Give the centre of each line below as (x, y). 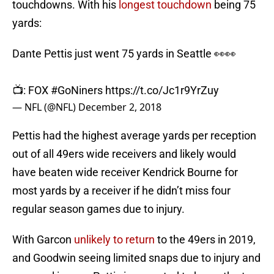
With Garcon (43, 240)
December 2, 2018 (120, 107)
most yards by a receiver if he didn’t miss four (121, 191)
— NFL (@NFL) (45, 107)
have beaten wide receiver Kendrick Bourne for (125, 172)
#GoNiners (77, 91)
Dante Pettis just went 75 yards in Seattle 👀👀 (124, 54)
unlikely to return (114, 240)
